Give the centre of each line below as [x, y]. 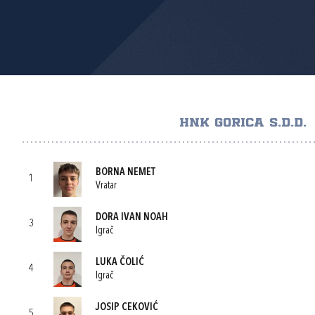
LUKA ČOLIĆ [120, 262]
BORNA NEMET [126, 172]
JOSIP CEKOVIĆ [127, 307]
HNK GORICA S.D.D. [243, 123]
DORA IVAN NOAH [132, 217]
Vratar [106, 186]
